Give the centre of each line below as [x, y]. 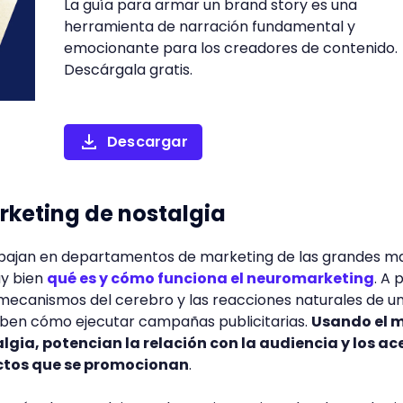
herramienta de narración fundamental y [209, 27]
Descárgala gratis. [128, 70]
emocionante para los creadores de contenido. [230, 48]
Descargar [147, 142]
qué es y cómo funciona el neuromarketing [210, 278]
